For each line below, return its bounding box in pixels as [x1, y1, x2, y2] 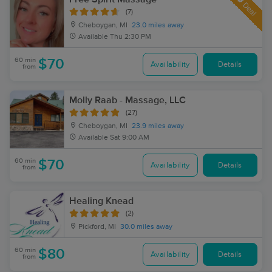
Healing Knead [69, 196, 134, 206]
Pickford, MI [76, 223, 116, 231]
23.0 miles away [132, 22, 184, 29]
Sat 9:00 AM [110, 134, 149, 141]
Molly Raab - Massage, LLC [69, 95, 186, 105]
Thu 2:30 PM [110, 33, 151, 41]
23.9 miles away [132, 123, 184, 130]
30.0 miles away [120, 223, 172, 231]
